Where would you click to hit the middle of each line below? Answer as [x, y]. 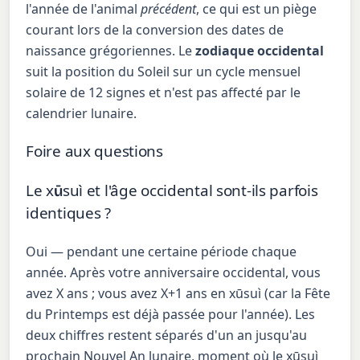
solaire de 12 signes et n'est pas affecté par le [164, 93]
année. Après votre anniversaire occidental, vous [174, 272]
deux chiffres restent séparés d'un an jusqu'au [167, 335]
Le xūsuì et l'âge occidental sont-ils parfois [172, 191]
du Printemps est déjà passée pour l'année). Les [171, 314]
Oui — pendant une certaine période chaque [162, 251]
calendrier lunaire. [82, 114]
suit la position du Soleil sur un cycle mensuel [164, 72]
